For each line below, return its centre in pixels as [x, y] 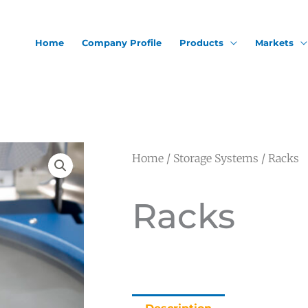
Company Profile [122, 43]
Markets [274, 43]
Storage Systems [216, 158]
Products [201, 43]
